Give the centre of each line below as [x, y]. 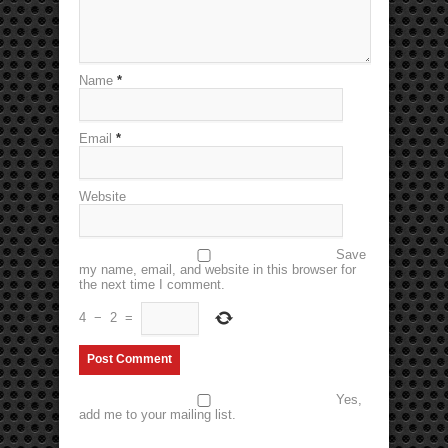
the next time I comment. [152, 284]
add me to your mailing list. [157, 414]
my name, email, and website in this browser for [217, 269]
